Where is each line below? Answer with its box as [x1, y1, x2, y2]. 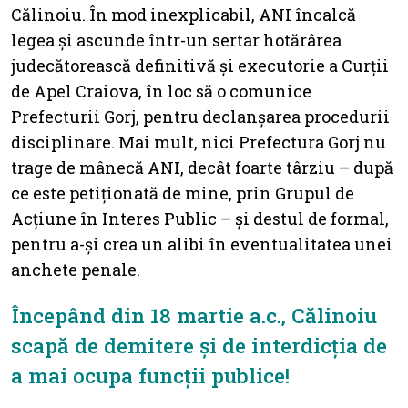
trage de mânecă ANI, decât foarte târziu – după [11, 156, 393, 178]
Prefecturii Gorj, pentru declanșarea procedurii [11, 105, 390, 127]
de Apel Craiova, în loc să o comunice [11, 79, 311, 102]
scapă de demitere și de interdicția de [11, 331, 387, 359]
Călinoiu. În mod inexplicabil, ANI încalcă [11, 3, 356, 25]
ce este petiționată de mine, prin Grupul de [11, 181, 354, 204]
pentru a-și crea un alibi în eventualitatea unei [11, 232, 393, 255]
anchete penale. [11, 258, 140, 280]
